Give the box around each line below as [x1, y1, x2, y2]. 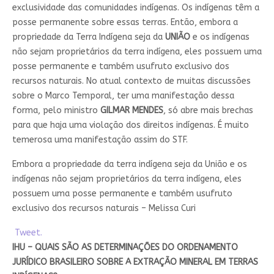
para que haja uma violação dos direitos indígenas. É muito [12, 119, 249, 130]
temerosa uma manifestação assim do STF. [12, 134, 188, 145]
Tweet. [12, 227, 42, 238]
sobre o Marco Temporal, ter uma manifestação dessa [12, 90, 234, 101]
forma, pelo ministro [12, 105, 100, 116]
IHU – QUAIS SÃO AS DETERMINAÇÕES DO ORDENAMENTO [12, 242, 238, 253]
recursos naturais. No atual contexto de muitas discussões [12, 75, 251, 86]
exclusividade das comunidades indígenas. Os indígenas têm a [12, 2, 259, 13]
